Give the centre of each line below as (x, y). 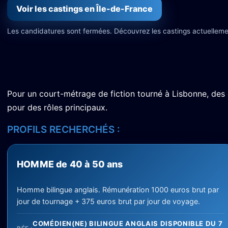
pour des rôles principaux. (57, 107)
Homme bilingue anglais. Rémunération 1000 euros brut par (118, 190)
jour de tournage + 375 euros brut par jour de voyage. (108, 201)
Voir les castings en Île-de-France (84, 9)
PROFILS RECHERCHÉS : (64, 130)
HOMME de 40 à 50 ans (70, 164)
